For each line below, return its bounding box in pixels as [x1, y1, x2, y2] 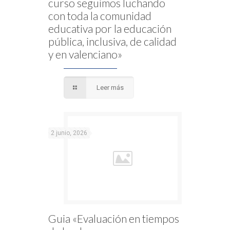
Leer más [97, 84, 124, 92]
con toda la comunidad [48, 9, 151, 23]
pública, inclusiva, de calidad [48, 35, 177, 48]
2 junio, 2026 [51, 129, 87, 137]
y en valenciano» [48, 48, 122, 61]
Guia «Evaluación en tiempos [48, 212, 179, 225]
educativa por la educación [48, 22, 171, 35]
